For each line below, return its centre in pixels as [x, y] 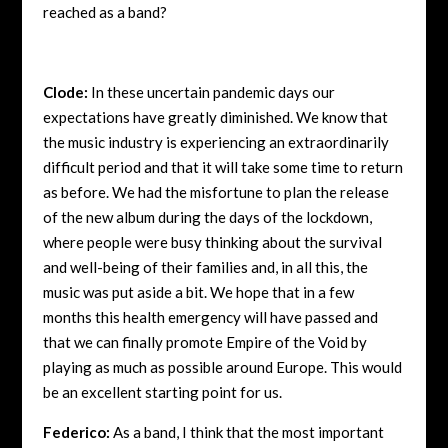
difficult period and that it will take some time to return [222, 166]
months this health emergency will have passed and [210, 316]
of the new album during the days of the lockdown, [207, 216]
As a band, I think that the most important [246, 431]
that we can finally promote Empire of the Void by [204, 341]
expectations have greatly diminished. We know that [215, 116]
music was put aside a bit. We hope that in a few [198, 291]
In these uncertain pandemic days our [211, 91]
